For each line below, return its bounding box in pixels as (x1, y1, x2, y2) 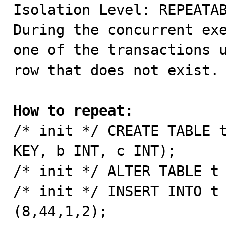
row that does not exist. (13, 62, 219, 79)
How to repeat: (13, 102, 133, 119)
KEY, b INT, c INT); (13, 142, 176, 159)
